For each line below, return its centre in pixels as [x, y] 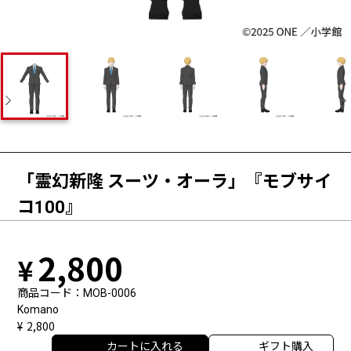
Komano [38, 309]
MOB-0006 [110, 293]
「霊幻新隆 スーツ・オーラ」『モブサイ [175, 181]
